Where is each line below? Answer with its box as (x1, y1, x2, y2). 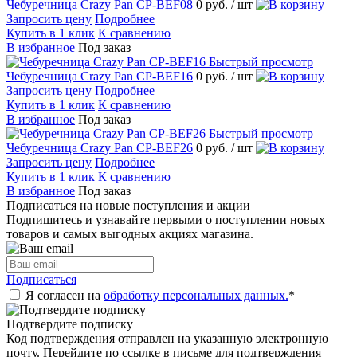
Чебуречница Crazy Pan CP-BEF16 (6, 69, 193, 83)
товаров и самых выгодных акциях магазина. (6, 226, 253, 241)
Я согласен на (25, 288, 104, 302)
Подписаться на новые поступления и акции (6, 198, 250, 212)
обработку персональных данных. (104, 288, 288, 302)
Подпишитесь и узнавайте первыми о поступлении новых (6, 212, 325, 226)
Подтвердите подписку (6, 316, 133, 331)
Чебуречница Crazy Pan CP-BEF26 (6, 140, 193, 155)
